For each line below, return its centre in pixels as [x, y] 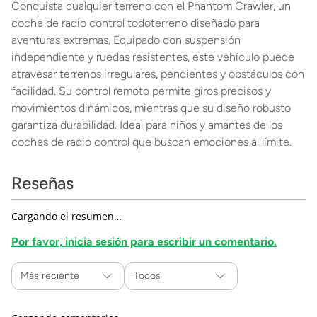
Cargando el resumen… [67, 216]
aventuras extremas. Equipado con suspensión [126, 40]
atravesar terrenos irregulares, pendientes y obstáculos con [158, 74]
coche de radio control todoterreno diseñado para [136, 23]
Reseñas [42, 183]
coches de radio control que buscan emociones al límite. [151, 142]
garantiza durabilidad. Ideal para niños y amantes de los [147, 125]
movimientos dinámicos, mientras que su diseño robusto [151, 108]
